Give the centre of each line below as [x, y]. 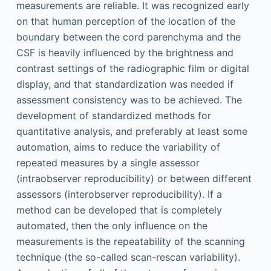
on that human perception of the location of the [126, 21]
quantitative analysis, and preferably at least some [132, 131]
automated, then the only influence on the [112, 225]
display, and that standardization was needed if [125, 84]
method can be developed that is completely [119, 210]
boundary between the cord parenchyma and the [128, 37]
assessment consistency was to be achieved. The [129, 100]
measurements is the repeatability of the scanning [130, 241]
